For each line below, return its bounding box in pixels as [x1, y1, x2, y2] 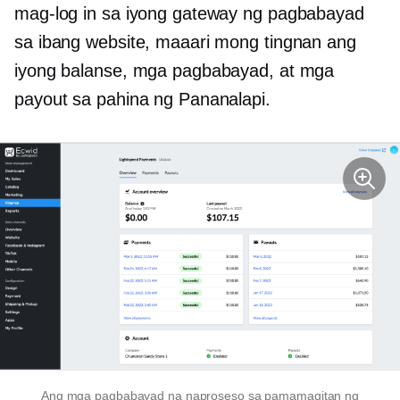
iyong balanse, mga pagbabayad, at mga [14, 61, 335, 80]
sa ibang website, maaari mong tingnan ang [14, 32, 356, 52]
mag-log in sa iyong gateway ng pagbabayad [14, 4, 364, 23]
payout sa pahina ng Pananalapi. [14, 89, 271, 109]
